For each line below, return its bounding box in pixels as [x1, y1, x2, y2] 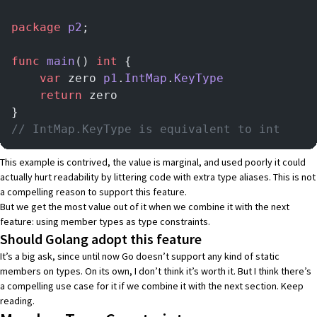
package [11, 20, 61, 34]
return [11, 88, 82, 102]
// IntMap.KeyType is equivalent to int [11, 122, 280, 136]
